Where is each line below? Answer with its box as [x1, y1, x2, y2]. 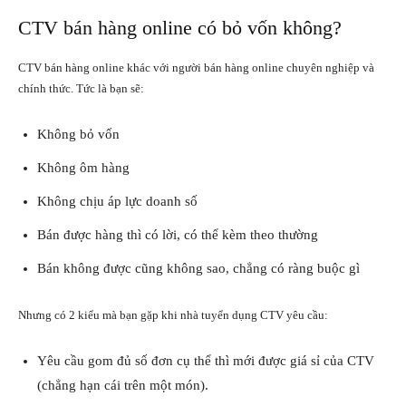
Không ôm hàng [37, 159, 130, 175]
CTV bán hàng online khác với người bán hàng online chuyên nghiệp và [18, 60, 374, 74]
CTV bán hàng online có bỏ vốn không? [18, 15, 342, 39]
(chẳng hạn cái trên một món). [37, 377, 208, 392]
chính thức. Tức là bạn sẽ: [18, 81, 144, 95]
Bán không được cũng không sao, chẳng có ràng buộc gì [37, 260, 360, 275]
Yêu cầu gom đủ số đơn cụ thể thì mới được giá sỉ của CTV [37, 353, 374, 368]
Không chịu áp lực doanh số [37, 193, 198, 208]
